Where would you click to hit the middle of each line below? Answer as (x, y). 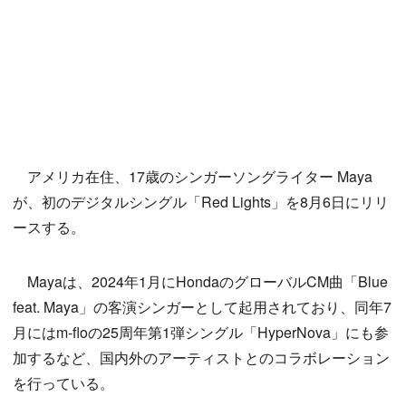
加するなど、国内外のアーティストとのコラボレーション (201, 358)
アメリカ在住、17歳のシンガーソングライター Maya (193, 177)
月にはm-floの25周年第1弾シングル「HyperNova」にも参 (201, 333)
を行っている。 (63, 383)
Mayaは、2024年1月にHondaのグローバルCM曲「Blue (200, 282)
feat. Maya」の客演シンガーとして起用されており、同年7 (202, 307)
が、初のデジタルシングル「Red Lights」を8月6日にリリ (201, 202)
